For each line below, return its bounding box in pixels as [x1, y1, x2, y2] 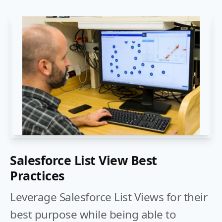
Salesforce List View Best [10, 152, 157, 168]
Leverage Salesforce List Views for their [10, 189, 207, 205]
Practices [10, 167, 64, 184]
